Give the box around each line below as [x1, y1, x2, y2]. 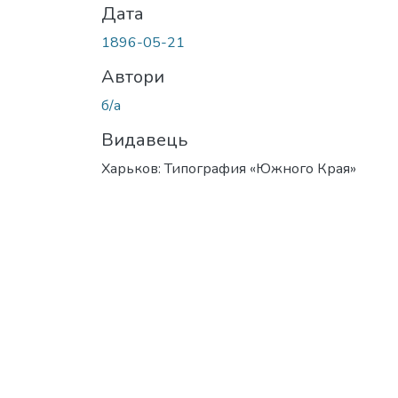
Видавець [101, 127, 187, 152]
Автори [101, 64, 164, 89]
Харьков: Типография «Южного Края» [101, 158, 356, 179]
